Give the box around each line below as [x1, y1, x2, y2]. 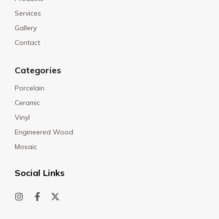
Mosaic [15, 142, 37, 152]
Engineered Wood [15, 128, 73, 137]
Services [15, 9, 41, 18]
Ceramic [15, 98, 40, 108]
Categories [15, 65, 61, 76]
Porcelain [15, 84, 44, 93]
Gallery [15, 23, 37, 33]
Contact [15, 38, 40, 47]
